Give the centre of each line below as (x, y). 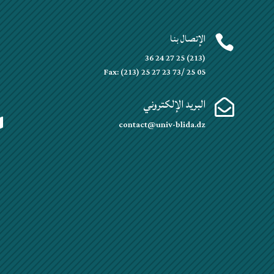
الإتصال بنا (187, 39)
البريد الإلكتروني (174, 105)
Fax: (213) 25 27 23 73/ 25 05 (154, 72)
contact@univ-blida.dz (162, 125)
